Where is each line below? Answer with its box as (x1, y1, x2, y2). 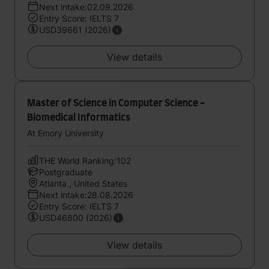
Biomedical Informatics (27, 113, 130, 122)
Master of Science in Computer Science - (27, 98, 205, 108)
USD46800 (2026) (39, 213, 112, 223)
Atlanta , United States (39, 178, 127, 189)
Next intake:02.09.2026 (39, 2, 133, 12)
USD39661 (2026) (39, 25, 111, 35)
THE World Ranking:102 (39, 156, 131, 166)
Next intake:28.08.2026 (39, 190, 133, 200)
